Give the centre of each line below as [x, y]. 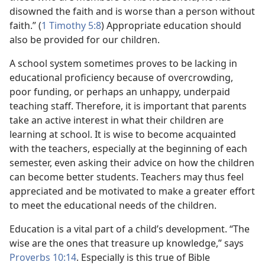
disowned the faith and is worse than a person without [132, 11]
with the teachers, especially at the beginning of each [128, 148]
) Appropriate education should [171, 25]
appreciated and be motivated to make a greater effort [132, 191]
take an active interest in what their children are [117, 120]
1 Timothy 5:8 [71, 25]
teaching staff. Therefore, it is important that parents [128, 106]
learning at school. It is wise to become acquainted [123, 134]
